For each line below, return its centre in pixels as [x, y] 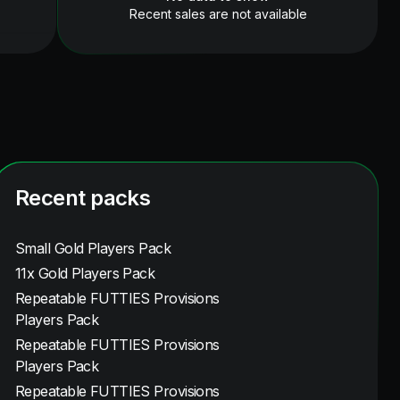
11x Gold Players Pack [85, 273]
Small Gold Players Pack [93, 248]
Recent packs [83, 198]
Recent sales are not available [218, 14]
